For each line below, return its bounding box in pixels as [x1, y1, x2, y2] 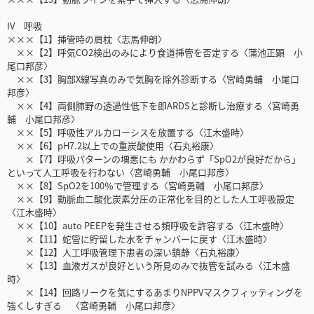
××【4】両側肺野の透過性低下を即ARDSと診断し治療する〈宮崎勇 [7, 99, 299, 113]
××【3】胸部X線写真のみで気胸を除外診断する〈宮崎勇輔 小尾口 [7, 72, 299, 86]
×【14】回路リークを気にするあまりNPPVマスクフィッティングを [7, 285, 303, 299]
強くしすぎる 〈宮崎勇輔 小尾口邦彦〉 [7, 299, 180, 313]
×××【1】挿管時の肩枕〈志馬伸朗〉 [7, 32, 167, 46]
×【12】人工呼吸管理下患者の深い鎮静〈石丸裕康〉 [7, 245, 245, 259]
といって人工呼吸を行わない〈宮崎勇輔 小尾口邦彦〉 [7, 165, 234, 179]
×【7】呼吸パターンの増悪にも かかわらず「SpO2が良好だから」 [7, 152, 301, 166]
